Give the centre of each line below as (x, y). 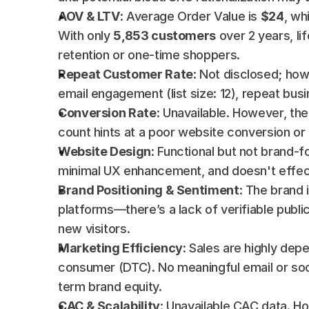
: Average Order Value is (190, 16)
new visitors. (94, 229)
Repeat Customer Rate (126, 74)
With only (86, 36)
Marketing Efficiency (120, 248)
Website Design (104, 151)
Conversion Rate (107, 113)
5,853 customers (165, 36)
